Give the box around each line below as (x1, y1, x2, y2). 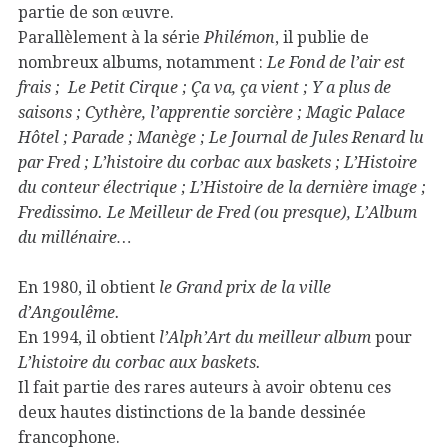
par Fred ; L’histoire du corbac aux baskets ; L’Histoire (18, 153, 417, 173)
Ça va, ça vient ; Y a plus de (191, 78, 391, 98)
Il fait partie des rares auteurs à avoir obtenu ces (18, 378, 391, 398)
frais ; (18, 78, 60, 98)
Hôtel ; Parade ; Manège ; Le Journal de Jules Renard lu (18, 128, 424, 148)
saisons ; (18, 103, 85, 123)
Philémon (204, 28, 275, 48)
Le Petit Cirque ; (68, 78, 187, 98)
